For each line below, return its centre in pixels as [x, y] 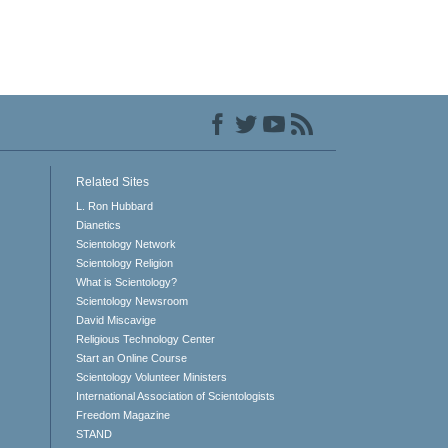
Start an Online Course [131, 357]
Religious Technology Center [145, 338]
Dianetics [98, 224]
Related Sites [112, 181]
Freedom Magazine [122, 414]
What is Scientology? [126, 281]
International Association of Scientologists [175, 395]
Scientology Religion [124, 262]
